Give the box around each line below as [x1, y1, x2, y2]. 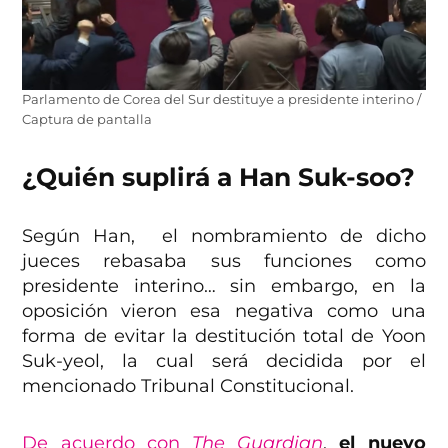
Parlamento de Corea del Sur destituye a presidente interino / [22, 91, 422, 107]
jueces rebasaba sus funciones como [22, 249, 426, 272]
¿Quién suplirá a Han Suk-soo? [22, 161, 416, 192]
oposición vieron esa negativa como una [22, 299, 426, 322]
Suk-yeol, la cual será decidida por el [22, 349, 426, 372]
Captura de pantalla [22, 111, 153, 127]
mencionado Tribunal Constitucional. [22, 374, 355, 397]
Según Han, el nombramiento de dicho [22, 224, 426, 247]
